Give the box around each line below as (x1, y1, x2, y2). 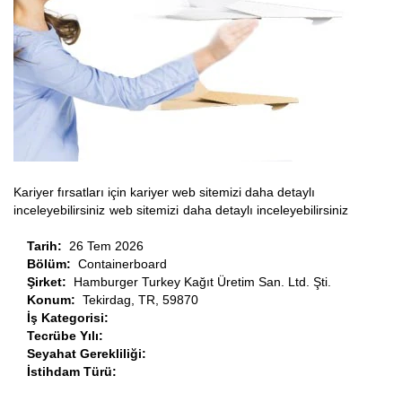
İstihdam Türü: (27, 364, 120, 380)
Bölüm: (27, 257, 78, 272)
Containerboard (78, 257, 167, 272)
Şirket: (27, 275, 74, 290)
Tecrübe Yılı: (27, 328, 107, 344)
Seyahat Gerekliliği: (27, 346, 150, 362)
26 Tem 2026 (69, 239, 144, 254)
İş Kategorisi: (27, 310, 112, 326)
